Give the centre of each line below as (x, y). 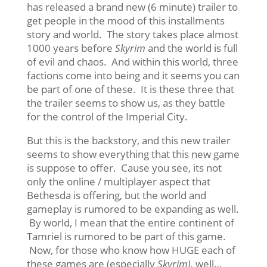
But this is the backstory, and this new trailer (128, 140)
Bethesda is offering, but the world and (116, 195)
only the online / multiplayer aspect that (118, 181)
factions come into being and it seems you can (133, 75)
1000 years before (71, 48)
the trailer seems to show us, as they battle (126, 103)
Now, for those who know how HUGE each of (131, 250)
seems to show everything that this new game (133, 154)
